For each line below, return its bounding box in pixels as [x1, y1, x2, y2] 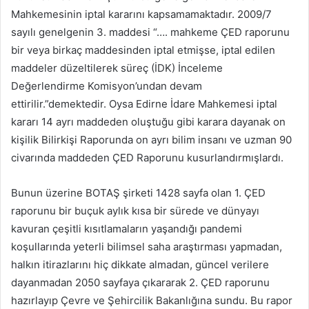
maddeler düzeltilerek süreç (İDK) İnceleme [11, 61, 223, 75]
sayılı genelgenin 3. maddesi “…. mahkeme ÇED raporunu [11, 26, 290, 39]
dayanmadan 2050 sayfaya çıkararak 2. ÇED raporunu [11, 276, 270, 290]
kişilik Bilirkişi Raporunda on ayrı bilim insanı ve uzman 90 [11, 133, 292, 147]
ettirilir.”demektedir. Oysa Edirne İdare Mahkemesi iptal [11, 97, 277, 111]
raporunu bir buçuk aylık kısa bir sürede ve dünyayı [11, 204, 259, 218]
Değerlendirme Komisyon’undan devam [11, 79, 202, 93]
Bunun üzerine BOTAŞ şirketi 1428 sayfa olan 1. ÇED [11, 186, 266, 200]
